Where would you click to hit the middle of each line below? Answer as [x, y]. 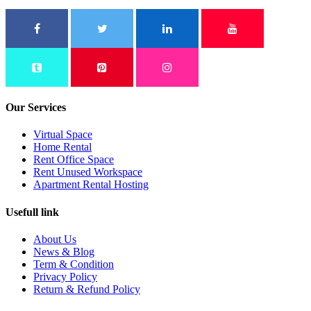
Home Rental [62, 147]
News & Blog [64, 251]
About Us [55, 239]
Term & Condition [74, 264]
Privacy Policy [65, 276]
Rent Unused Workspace [88, 172]
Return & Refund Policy [87, 289]
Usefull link [32, 212]
